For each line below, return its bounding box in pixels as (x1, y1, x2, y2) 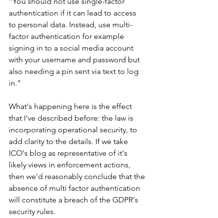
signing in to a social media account (9, 43, 135, 53)
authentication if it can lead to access (9, 8, 138, 18)
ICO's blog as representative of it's (9, 148, 129, 158)
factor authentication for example (9, 32, 126, 41)
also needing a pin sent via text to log (9, 67, 141, 76)
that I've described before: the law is (9, 113, 135, 123)
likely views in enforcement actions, (9, 160, 132, 169)
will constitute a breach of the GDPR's (9, 195, 140, 204)
